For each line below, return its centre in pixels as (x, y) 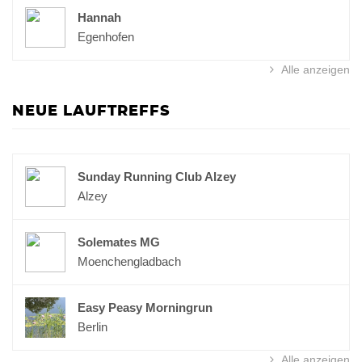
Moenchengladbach (129, 261)
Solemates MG (119, 242)
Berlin (93, 327)
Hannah (99, 17)
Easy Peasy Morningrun (145, 307)
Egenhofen (106, 37)
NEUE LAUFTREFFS (91, 112)
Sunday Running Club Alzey (157, 177)
